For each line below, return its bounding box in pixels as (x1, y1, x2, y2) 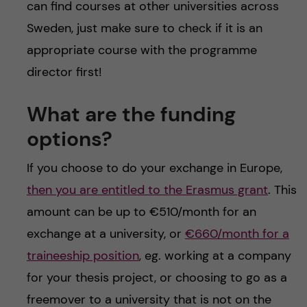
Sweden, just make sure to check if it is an (26, 19, 262, 36)
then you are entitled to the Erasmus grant (26, 181, 268, 198)
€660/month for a (184, 225, 289, 242)
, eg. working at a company (138, 247, 291, 264)
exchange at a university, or (26, 225, 185, 242)
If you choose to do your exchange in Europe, (26, 159, 282, 176)
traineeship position (26, 247, 139, 264)
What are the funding (26, 100, 236, 127)
